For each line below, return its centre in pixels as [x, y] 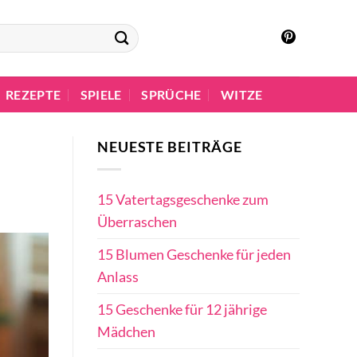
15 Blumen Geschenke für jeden [194, 255]
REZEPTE [33, 94]
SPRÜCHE [171, 94]
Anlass [118, 277]
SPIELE [101, 94]
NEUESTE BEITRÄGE [170, 147]
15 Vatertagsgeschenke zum [183, 200]
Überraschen [137, 222]
